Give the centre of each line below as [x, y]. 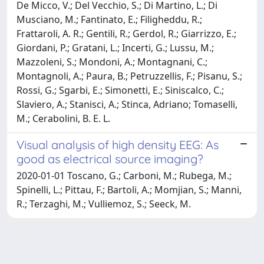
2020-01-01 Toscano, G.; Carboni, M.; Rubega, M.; [124, 175]
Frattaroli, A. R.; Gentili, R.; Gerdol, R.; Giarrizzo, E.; [126, 33]
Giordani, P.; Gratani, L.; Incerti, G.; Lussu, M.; [115, 47]
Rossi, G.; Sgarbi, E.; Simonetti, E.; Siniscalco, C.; [120, 90]
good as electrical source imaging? [110, 159]
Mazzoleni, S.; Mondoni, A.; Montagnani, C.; [112, 62]
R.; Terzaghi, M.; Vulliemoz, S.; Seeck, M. [104, 204]
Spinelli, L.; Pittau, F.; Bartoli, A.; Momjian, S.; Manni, [129, 189]
